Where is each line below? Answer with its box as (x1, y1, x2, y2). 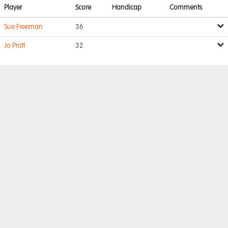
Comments (169, 4, 202, 11)
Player (4, 4, 22, 11)
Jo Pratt (4, 42, 25, 49)
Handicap (112, 4, 141, 11)
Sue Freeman (4, 23, 43, 31)
